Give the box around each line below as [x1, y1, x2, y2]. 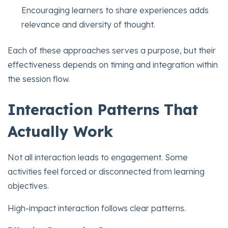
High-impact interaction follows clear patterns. [8, 203, 186, 213]
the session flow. [8, 73, 70, 84]
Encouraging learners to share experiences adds [21, 5, 209, 16]
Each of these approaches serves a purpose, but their [8, 45, 216, 55]
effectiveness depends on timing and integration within [8, 59, 218, 70]
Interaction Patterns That [8, 100, 198, 119]
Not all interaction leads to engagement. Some [8, 152, 188, 162]
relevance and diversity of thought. [21, 19, 156, 30]
